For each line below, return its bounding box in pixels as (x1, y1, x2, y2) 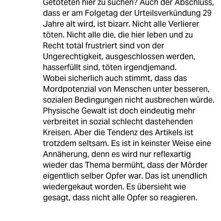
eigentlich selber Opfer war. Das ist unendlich (42, 170, 207, 181)
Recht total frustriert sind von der (42, 40, 164, 51)
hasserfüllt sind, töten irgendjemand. (42, 62, 177, 73)
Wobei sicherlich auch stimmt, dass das (42, 73, 187, 83)
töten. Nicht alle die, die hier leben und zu (42, 29, 193, 40)
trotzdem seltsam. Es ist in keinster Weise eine (42, 138, 211, 148)
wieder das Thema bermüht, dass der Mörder (42, 159, 208, 170)
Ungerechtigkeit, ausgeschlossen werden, (42, 51, 195, 62)
